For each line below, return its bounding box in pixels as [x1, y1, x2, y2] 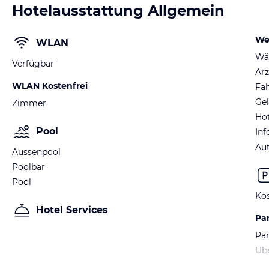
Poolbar [12, 162, 45, 172]
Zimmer [12, 98, 46, 109]
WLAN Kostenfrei [12, 80, 88, 91]
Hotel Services [36, 204, 108, 216]
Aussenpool [12, 147, 61, 157]
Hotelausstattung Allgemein [12, 2, 225, 19]
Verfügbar [12, 58, 54, 69]
